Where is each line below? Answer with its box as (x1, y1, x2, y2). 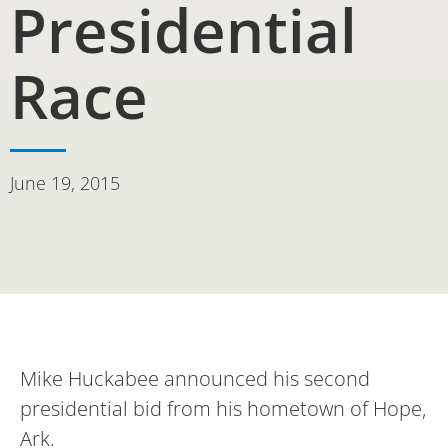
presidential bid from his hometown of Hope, (20, 394, 426, 422)
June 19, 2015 (10, 170, 120, 195)
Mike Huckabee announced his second (20, 364, 370, 392)
